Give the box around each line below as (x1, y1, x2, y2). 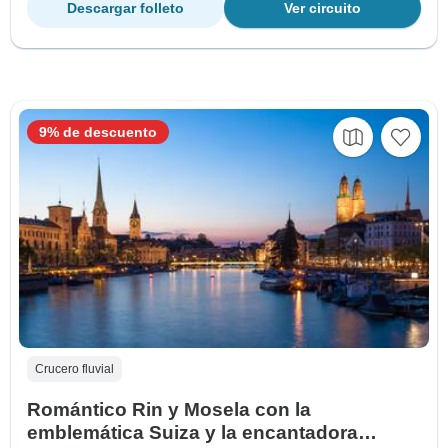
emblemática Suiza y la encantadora (27, 421, 358, 443)
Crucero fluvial (35, 361, 114, 376)
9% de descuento (39, 123, 157, 140)
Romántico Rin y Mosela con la (27, 398, 311, 420)
